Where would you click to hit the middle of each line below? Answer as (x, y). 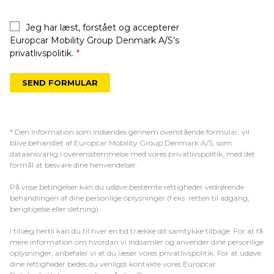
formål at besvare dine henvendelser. (74, 165)
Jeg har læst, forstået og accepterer (102, 28)
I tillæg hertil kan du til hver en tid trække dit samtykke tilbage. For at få (136, 231)
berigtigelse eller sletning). (55, 209)
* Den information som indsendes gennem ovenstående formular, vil (130, 132)
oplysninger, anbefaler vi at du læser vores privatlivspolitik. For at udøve (135, 253)
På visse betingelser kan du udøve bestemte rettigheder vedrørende (127, 187)
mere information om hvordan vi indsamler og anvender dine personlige (137, 242)
